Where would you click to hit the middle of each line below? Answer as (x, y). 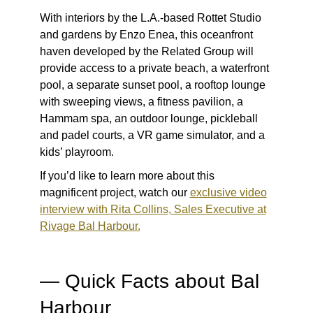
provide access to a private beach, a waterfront (154, 68)
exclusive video (228, 193)
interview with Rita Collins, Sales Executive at (153, 210)
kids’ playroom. (77, 152)
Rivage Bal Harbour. (90, 226)
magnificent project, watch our (115, 193)
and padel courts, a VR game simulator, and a (152, 136)
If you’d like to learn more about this (127, 176)
